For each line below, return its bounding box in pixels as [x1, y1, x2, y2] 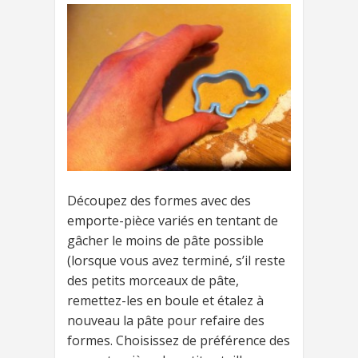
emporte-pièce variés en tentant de [67, 212, 278, 230]
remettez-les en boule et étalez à [67, 292, 264, 310]
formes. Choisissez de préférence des [67, 332, 290, 350]
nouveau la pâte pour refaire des [67, 312, 265, 330]
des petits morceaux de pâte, [67, 272, 239, 290]
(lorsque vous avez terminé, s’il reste [67, 252, 285, 270]
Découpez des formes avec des [67, 192, 251, 210]
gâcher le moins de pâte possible [67, 232, 264, 250]
